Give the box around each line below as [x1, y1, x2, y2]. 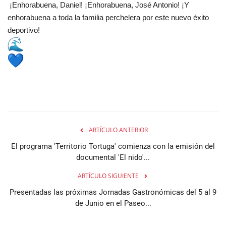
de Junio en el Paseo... [75, 199, 151, 208]
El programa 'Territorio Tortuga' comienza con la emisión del [11, 142, 215, 151]
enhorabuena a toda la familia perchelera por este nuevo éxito [8, 13, 209, 22]
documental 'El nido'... [76, 153, 150, 162]
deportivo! [8, 26, 42, 35]
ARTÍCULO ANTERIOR [88, 126, 148, 135]
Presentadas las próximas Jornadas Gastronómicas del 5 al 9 [10, 188, 216, 197]
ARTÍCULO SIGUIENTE [77, 172, 139, 181]
